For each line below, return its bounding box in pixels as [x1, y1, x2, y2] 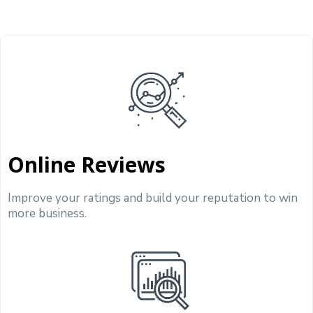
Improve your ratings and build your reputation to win [8, 189, 298, 206]
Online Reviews [8, 150, 166, 179]
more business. [8, 205, 87, 221]
